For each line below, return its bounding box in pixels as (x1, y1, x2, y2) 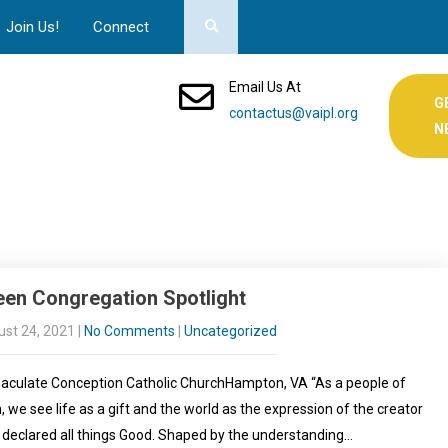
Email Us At (229, 79, 301, 95)
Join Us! (6, 18, 59, 36)
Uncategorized (183, 323, 277, 339)
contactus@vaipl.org (229, 105, 358, 121)
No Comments (83, 323, 175, 339)
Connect (93, 18, 149, 36)
